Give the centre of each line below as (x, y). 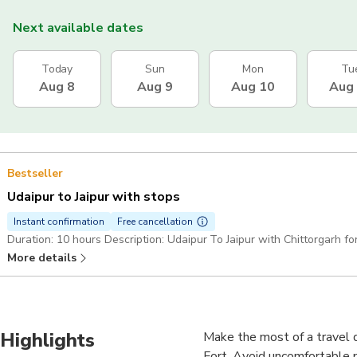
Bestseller (35, 173)
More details (42, 257)
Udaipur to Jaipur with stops (94, 196)
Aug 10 (253, 86)
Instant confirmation (59, 221)
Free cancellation (155, 221)
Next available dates (78, 27)
